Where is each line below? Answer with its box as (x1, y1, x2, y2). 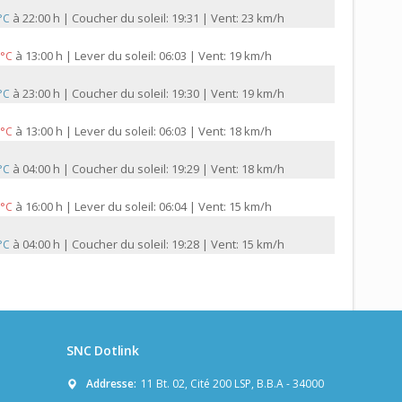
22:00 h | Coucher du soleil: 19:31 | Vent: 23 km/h (22, 10, 284, 27)
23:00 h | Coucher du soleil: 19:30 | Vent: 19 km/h (22, 85, 284, 102)
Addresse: (86, 376, 136, 392)
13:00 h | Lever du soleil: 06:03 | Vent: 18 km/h (25, 123, 272, 140)
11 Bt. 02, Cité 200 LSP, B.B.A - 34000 (141, 376, 324, 392)
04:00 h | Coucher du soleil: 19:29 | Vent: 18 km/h (22, 161, 284, 178)
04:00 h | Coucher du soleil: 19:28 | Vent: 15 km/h (22, 236, 284, 253)
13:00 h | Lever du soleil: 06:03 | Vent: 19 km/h (25, 48, 272, 65)
